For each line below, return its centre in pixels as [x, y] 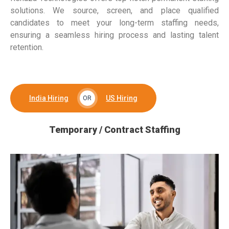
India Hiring [49, 98]
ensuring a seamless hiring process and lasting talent [114, 35]
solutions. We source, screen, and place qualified [114, 10]
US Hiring [122, 98]
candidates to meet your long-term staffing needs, [114, 23]
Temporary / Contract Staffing [114, 129]
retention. [27, 47]
